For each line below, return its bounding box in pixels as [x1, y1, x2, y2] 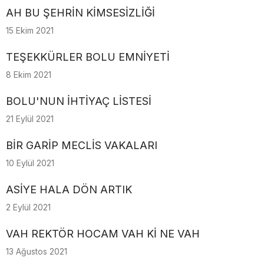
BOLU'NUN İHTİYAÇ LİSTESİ [6, 95, 151, 107]
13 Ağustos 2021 [6, 246, 67, 256]
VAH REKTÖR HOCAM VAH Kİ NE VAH [6, 227, 200, 240]
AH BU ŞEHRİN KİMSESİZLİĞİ [6, 6, 155, 19]
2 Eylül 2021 [6, 202, 51, 212]
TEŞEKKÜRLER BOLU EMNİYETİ [6, 51, 170, 63]
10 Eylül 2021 [6, 158, 54, 168]
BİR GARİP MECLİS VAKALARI [6, 139, 157, 151]
